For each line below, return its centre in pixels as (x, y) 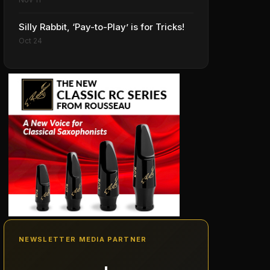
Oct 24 (30, 41)
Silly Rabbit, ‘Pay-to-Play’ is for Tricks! (102, 27)
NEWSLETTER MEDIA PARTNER (83, 239)
